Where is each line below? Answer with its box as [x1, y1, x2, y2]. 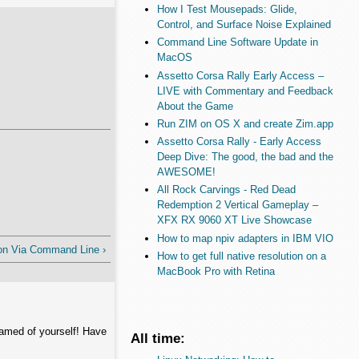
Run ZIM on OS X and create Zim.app [156, 117, 333, 130]
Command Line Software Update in [156, 36, 318, 49]
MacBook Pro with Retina [156, 264, 275, 277]
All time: [131, 330, 185, 347]
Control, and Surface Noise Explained [156, 18, 331, 31]
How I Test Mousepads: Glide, [156, 3, 297, 16]
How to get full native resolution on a [156, 249, 326, 262]
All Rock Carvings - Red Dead [156, 184, 296, 196]
